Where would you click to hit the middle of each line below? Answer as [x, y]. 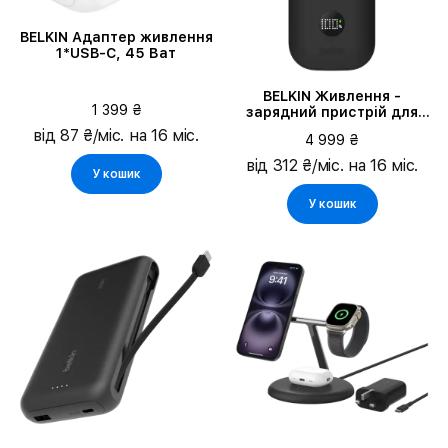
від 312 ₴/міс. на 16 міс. [332, 165]
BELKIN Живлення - [332, 96]
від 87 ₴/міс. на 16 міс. [116, 136]
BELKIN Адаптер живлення [116, 36]
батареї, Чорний [332, 128]
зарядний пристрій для [332, 112]
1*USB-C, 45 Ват [116, 52]
